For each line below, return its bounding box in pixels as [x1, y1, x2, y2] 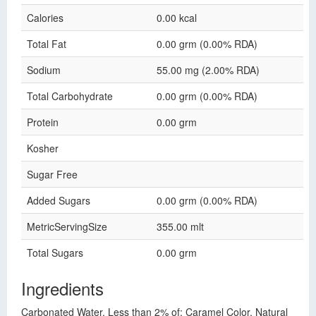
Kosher [27, 141, 59, 155]
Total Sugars [27, 245, 83, 260]
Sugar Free [27, 167, 78, 181]
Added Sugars [27, 193, 90, 207]
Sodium [27, 63, 61, 77]
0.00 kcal [157, 11, 197, 25]
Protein [27, 115, 59, 129]
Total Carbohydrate [27, 89, 113, 103]
